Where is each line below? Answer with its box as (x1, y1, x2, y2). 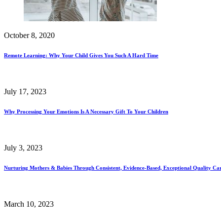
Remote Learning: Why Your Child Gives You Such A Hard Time (4, 52, 158, 58)
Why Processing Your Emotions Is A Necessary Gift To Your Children (4, 108, 168, 114)
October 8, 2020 (4, 31, 55, 39)
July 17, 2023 (4, 87, 46, 96)
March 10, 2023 (4, 199, 54, 208)
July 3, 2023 (4, 143, 42, 152)
